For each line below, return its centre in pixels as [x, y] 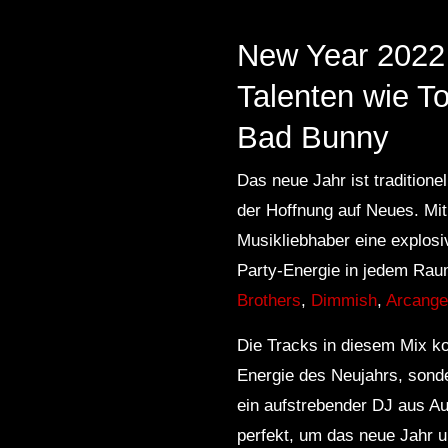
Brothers [269, 301]
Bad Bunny [313, 138]
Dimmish [344, 301]
